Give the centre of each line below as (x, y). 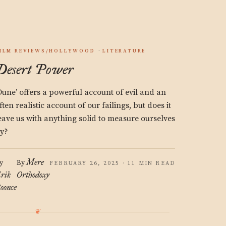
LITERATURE (124, 51)
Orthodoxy (33, 175)
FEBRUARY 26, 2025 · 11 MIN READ (112, 163)
